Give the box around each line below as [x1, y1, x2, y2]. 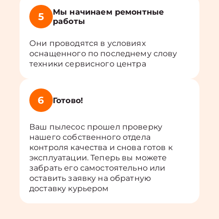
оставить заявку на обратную [29, 174, 152, 183]
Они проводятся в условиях [29, 39, 146, 48]
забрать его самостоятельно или [29, 163, 166, 173]
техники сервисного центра [29, 59, 146, 68]
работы [53, 17, 85, 26]
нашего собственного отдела [29, 132, 151, 142]
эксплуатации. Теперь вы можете [29, 153, 167, 162]
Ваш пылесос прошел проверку [29, 122, 163, 131]
